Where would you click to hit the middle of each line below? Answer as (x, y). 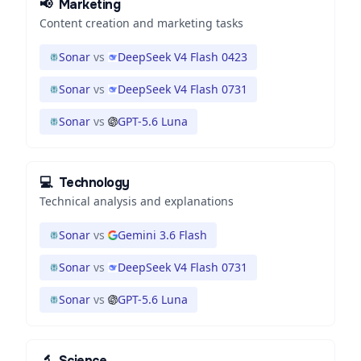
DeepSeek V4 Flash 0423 (183, 57)
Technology (94, 183)
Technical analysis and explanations (137, 201)
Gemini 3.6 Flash (162, 235)
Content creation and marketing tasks (141, 23)
